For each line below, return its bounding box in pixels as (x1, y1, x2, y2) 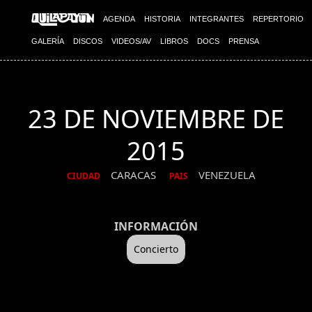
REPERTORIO (253, 15, 304, 23)
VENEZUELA (198, 168, 256, 182)
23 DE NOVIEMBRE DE (28, 102, 284, 136)
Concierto (134, 242, 178, 256)
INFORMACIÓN (114, 219, 198, 235)
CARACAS (111, 168, 159, 182)
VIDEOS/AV (111, 37, 151, 45)
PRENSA (228, 37, 259, 45)
